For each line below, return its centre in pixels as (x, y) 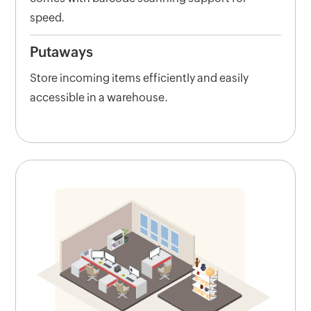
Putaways (62, 52)
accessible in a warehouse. (99, 98)
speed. (48, 18)
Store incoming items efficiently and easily (140, 78)
